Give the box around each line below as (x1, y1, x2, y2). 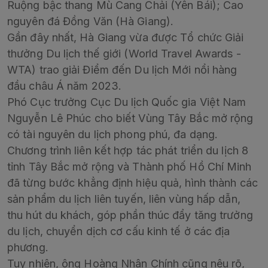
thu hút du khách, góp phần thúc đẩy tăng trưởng (7, 209, 253, 222)
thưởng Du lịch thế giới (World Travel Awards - (7, 47, 241, 60)
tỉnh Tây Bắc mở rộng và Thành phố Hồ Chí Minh (7, 160, 252, 173)
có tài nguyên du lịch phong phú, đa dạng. (7, 128, 218, 141)
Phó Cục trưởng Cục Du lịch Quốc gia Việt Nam (7, 96, 246, 109)
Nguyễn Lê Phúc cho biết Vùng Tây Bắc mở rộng (7, 112, 254, 125)
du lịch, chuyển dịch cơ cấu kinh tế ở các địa (7, 225, 230, 238)
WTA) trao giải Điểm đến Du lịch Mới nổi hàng (7, 63, 237, 77)
